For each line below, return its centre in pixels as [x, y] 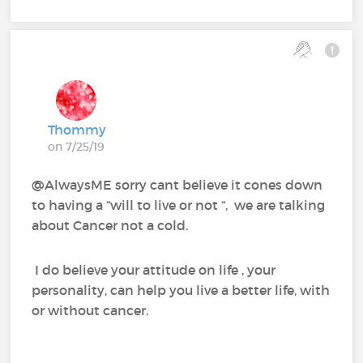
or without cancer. [94, 311]
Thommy [77, 130]
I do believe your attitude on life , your [154, 270]
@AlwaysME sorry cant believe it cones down [177, 185]
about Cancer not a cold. [113, 226]
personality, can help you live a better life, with [181, 290]
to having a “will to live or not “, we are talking [179, 205]
